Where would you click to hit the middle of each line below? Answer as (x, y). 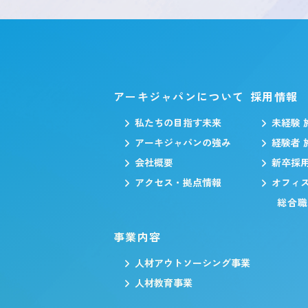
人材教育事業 (164, 283)
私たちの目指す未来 (178, 122)
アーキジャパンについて (179, 96)
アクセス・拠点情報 (178, 182)
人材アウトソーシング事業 (192, 263)
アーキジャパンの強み (183, 142)
